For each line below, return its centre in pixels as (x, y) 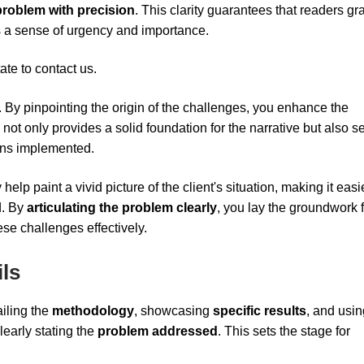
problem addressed (158, 331)
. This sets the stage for (284, 331)
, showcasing (173, 311)
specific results (260, 311)
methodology (93, 311)
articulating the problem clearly (122, 207)
